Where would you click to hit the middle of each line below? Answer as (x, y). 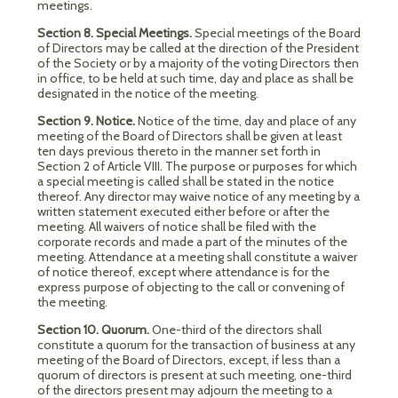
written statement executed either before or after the (183, 211)
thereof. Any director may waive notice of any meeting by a (199, 196)
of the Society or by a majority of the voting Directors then (198, 63)
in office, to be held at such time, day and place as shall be (195, 78)
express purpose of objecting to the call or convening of (191, 287)
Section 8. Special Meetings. (116, 33)
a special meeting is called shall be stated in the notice (186, 181)
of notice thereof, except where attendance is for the (183, 272)
